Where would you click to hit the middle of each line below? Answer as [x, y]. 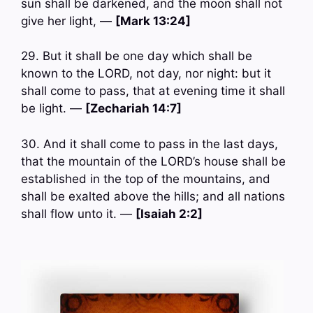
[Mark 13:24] [153, 21]
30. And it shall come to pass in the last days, [150, 144]
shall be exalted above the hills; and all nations [153, 196]
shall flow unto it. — [78, 213]
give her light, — [68, 21]
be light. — [53, 109]
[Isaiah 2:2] [169, 213]
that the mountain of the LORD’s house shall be [153, 161]
